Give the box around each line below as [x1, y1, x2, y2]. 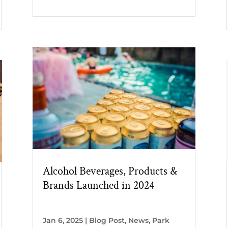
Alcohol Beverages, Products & [42, 163, 177, 179]
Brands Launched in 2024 [42, 178, 154, 193]
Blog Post [89, 215, 125, 225]
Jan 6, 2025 [42, 215, 83, 225]
